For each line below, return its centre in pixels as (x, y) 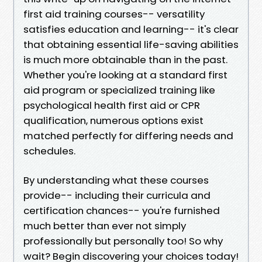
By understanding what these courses (116, 180)
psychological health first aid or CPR (112, 105)
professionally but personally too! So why (123, 241)
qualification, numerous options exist (113, 120)
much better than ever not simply (105, 225)
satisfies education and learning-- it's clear (131, 29)
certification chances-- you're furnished (122, 210)
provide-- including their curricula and (117, 195)
